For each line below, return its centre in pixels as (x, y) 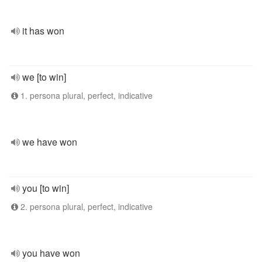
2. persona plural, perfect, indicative (85, 206)
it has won (43, 31)
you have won (51, 253)
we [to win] (44, 77)
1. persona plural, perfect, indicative (85, 95)
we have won (50, 142)
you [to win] (46, 188)
